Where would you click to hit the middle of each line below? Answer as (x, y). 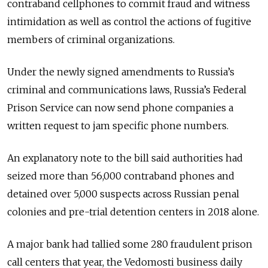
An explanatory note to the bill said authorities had (125, 158)
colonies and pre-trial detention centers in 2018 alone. (133, 211)
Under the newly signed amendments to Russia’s (121, 71)
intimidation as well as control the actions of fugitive (129, 21)
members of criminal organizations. (91, 39)
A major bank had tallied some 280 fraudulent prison (130, 244)
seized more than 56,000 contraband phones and (121, 176)
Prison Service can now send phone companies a (120, 107)
